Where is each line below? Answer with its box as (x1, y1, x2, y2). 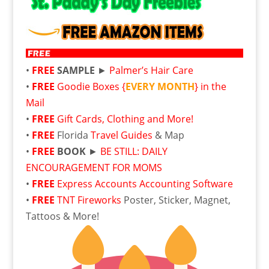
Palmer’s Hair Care (109, 64, 193, 77)
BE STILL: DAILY (100, 145, 168, 158)
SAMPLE (54, 64, 95, 77)
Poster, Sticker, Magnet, (123, 193, 231, 207)
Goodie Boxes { (56, 80, 125, 93)
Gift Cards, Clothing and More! (56, 112, 193, 125)
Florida (56, 128, 91, 142)
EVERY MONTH (125, 80, 195, 93)
